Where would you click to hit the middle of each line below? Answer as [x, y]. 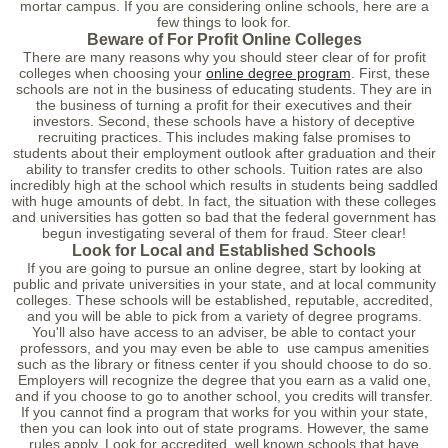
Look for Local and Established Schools [224, 250]
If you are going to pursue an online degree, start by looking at [224, 268]
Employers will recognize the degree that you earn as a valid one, [224, 380]
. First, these [390, 73]
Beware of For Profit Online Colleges [224, 39]
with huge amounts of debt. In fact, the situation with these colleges [224, 201]
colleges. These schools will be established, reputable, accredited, [224, 300]
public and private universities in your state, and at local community [224, 284]
